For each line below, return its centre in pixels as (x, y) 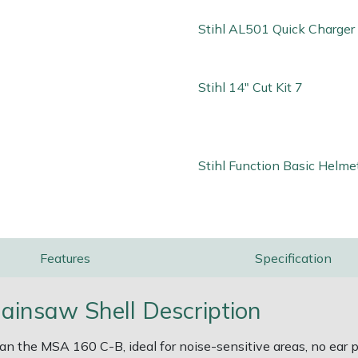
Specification (293, 258)
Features (65, 258)
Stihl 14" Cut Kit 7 (251, 87)
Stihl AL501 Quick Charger (276, 29)
